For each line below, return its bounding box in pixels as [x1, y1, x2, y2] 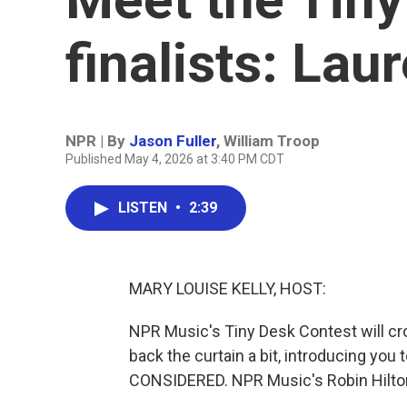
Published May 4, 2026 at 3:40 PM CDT [65, 152, 284, 166]
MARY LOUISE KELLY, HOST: [129, 279, 326, 298]
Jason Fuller [129, 132, 216, 150]
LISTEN [118, 199, 171, 216]
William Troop [223, 132, 320, 150]
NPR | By [65, 132, 129, 150]
